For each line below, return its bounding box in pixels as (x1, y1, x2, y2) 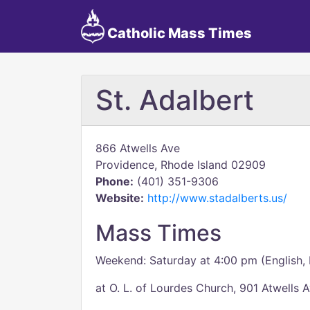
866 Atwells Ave (95, 141, 180, 155)
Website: (95, 191, 144, 205)
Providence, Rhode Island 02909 (95, 158, 266, 172)
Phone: (95, 174, 134, 188)
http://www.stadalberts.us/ (147, 191, 287, 205)
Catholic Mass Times (104, 25, 252, 42)
